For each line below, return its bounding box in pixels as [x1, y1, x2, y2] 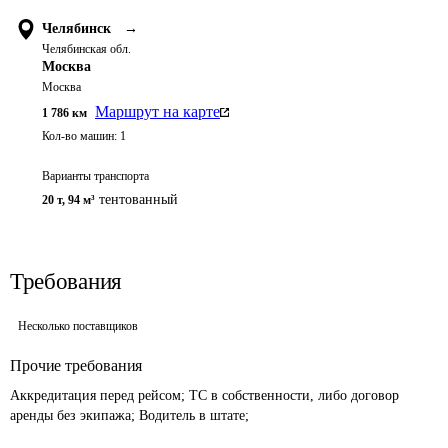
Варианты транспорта [42, 169, 149, 183]
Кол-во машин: [42, 129, 117, 143]
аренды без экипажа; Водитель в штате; [10, 408, 249, 423]
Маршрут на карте [95, 103, 220, 120]
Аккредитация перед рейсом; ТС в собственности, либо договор [10, 388, 403, 403]
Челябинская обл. [42, 42, 131, 56]
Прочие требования [10, 357, 143, 374]
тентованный [99, 192, 178, 207]
